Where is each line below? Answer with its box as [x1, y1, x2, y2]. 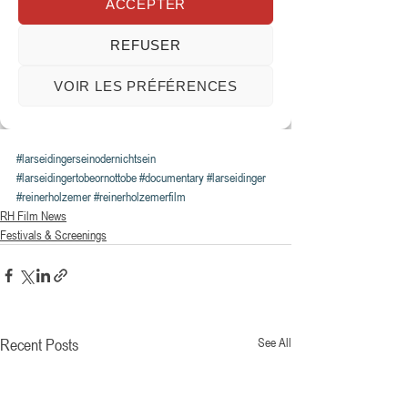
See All [258, 334, 291, 350]
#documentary [139, 169, 204, 185]
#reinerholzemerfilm [94, 189, 186, 204]
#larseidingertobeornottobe [16, 169, 137, 185]
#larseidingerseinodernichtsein [16, 150, 156, 166]
